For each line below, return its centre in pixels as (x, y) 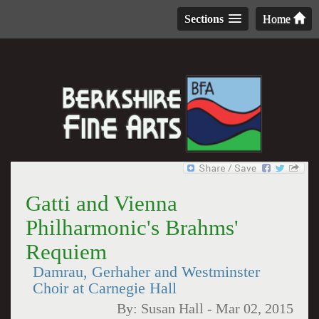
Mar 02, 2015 (255, 309)
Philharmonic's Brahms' (132, 228)
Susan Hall (173, 309)
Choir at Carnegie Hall (104, 288)
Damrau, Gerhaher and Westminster (146, 272)
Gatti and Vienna (101, 203)
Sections (204, 19)
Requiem (66, 252)
